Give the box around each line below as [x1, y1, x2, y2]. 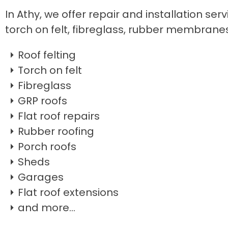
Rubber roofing [18, 124, 94, 138]
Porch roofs [18, 139, 76, 154]
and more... [18, 201, 75, 215]
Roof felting [18, 48, 76, 62]
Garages [18, 170, 64, 184]
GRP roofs [18, 94, 67, 108]
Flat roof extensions [18, 185, 119, 199]
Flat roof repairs [18, 109, 100, 123]
